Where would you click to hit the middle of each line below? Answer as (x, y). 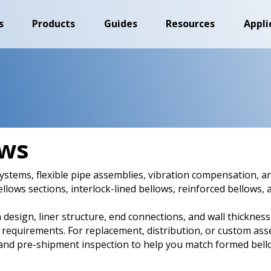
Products (54, 23)
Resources (190, 23)
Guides (120, 23)
